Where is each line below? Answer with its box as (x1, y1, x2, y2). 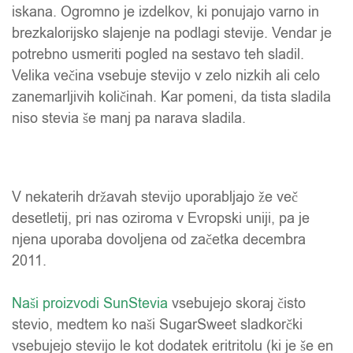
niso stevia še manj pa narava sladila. (12, 109, 246, 128)
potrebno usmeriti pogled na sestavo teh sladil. (12, 45, 304, 65)
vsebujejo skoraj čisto (168, 294, 306, 314)
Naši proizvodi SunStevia (12, 294, 168, 314)
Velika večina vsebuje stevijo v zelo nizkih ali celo (12, 66, 320, 86)
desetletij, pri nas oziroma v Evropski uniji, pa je (12, 209, 310, 229)
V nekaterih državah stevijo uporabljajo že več (12, 188, 298, 207)
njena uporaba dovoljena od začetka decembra (12, 230, 306, 250)
